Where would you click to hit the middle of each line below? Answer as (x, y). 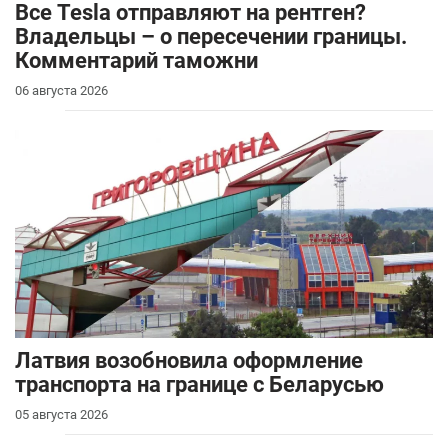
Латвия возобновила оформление (189, 361)
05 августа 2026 (61, 415)
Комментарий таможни (136, 61)
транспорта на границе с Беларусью (199, 385)
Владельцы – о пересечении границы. (211, 37)
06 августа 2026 (61, 91)
